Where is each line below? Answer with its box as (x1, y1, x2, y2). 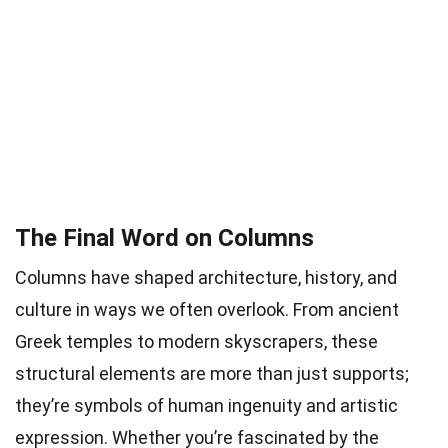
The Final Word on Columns (15, 223, 314, 252)
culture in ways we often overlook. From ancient (15, 298, 399, 320)
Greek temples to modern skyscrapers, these (15, 330, 378, 352)
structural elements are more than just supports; (15, 362, 409, 384)
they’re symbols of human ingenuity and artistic (15, 394, 398, 416)
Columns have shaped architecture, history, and (15, 266, 397, 288)
